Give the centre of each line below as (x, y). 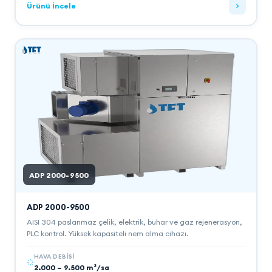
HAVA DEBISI (54, 256)
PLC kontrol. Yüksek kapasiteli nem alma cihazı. (107, 233)
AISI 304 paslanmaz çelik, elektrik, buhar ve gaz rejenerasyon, (134, 222)
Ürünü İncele (51, 6)
